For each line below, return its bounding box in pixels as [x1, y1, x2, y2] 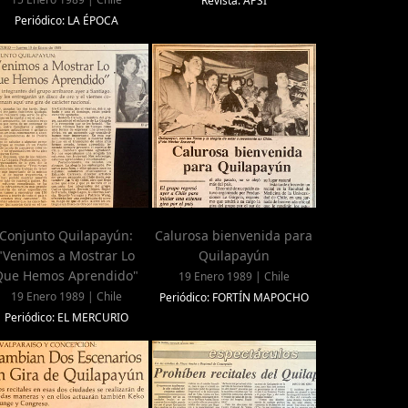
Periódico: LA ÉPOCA [14, 13, 118, 29]
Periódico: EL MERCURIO [4, 310, 128, 326]
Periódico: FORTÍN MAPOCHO [158, 290, 309, 306]
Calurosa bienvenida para [155, 227, 313, 245]
